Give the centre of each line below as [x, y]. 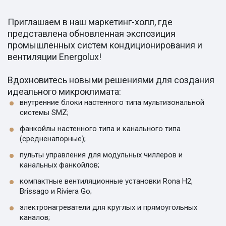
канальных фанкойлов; [62, 165]
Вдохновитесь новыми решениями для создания [111, 80]
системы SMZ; [44, 113]
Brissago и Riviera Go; [58, 191]
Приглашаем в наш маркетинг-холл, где [90, 22]
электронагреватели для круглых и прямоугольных [108, 208]
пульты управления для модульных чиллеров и [101, 155]
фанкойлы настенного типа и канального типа [100, 129]
